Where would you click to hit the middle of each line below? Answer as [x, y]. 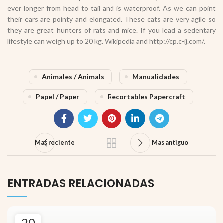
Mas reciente [55, 143]
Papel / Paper [57, 97]
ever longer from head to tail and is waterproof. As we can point [111, 8]
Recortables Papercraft [146, 97]
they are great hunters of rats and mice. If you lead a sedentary [111, 30]
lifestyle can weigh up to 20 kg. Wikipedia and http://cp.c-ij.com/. [106, 41]
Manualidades [156, 77]
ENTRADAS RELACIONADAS [81, 184]
